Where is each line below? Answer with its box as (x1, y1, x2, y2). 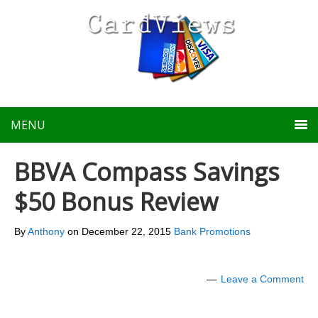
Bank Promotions (174, 226, 251, 237)
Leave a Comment (221, 273, 304, 285)
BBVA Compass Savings (14, 155, 280, 188)
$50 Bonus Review (14, 185, 218, 218)
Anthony (28, 226, 65, 237)
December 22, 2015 (82, 226, 171, 237)
